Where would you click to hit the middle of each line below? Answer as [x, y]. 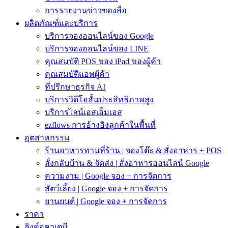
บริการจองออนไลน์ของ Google [99, 36]
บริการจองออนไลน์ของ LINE [97, 49]
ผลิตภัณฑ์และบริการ [61, 23]
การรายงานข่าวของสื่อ [86, 10]
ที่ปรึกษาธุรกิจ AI [75, 87]
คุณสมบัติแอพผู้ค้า [77, 74]
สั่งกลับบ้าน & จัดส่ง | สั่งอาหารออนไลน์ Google [127, 163]
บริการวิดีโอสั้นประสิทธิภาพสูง [99, 99]
